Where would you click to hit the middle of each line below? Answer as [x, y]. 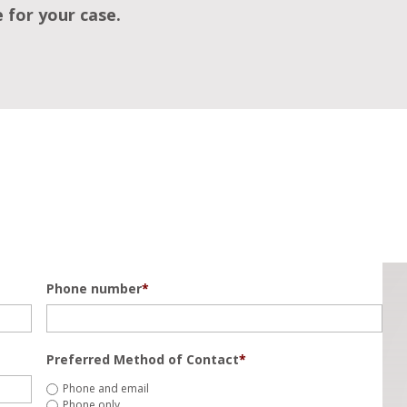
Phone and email [106, 388]
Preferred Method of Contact [143, 359]
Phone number [94, 288]
